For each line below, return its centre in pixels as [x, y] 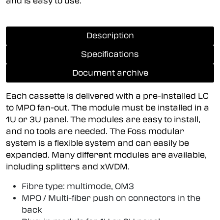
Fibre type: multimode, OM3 [78, 186]
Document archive [110, 73]
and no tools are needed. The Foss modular [95, 131]
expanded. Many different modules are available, [106, 155]
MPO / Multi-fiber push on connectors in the [111, 198]
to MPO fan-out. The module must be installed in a [108, 108]
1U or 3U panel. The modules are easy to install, [103, 119]
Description [110, 35]
